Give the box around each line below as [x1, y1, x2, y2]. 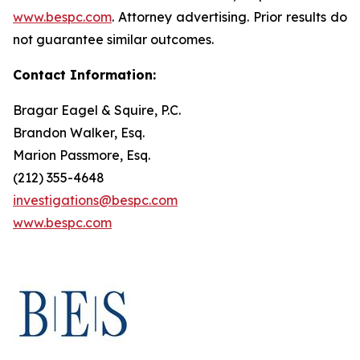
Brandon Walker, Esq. [13, 125, 145, 141]
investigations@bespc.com [13, 192, 178, 208]
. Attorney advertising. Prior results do [112, 9, 347, 25]
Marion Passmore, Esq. [13, 147, 150, 163]
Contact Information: [13, 67, 156, 83]
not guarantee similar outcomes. [13, 31, 214, 47]
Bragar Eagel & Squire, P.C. [13, 102, 181, 118]
